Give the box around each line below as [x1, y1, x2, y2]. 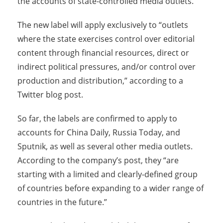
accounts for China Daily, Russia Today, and [17, 127, 180, 138]
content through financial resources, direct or [17, 47, 189, 59]
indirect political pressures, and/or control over [17, 61, 196, 73]
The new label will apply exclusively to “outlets [17, 19, 188, 31]
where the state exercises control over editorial [17, 33, 195, 45]
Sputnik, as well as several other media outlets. [17, 141, 193, 152]
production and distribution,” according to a [17, 75, 183, 87]
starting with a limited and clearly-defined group [17, 169, 198, 180]
